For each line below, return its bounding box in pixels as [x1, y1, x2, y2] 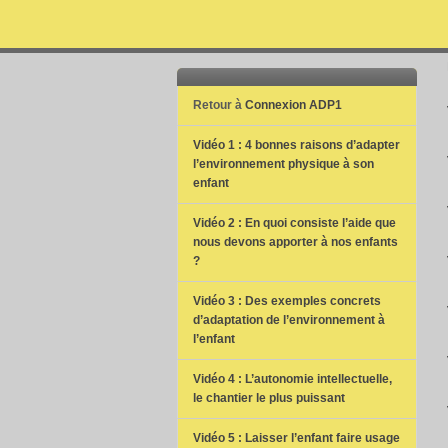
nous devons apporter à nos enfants [193, 235, 398, 249]
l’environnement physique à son [193, 157, 374, 171]
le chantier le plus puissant [193, 391, 345, 405]
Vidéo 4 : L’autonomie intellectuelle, [193, 372, 392, 386]
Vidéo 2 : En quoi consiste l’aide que [193, 216, 396, 230]
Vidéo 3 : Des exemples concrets [193, 294, 381, 308]
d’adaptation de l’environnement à [193, 313, 385, 327]
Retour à [193, 98, 245, 112]
